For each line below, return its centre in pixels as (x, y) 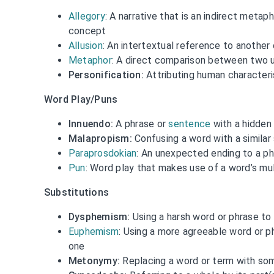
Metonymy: (94, 261)
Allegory (87, 16)
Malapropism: (100, 138)
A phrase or (141, 124)
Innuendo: (91, 124)
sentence (190, 124)
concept (87, 31)
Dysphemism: (99, 217)
